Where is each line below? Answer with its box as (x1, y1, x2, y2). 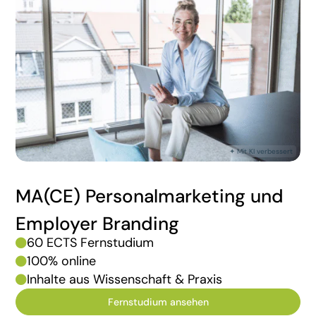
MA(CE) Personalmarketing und (16, 183, 284, 208)
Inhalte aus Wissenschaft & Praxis (27, 270, 223, 288)
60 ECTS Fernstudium (27, 233, 154, 251)
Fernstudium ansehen (107, 296, 209, 309)
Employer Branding (16, 211, 180, 236)
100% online (27, 252, 97, 269)
